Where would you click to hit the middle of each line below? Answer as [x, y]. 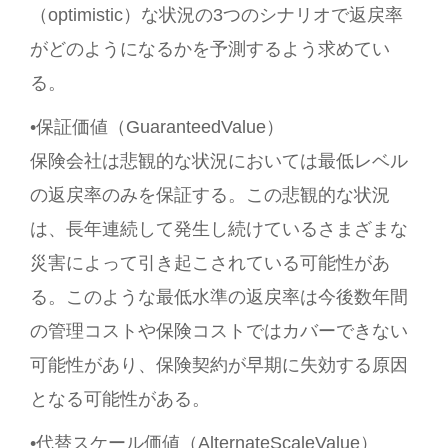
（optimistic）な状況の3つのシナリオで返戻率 [216, 15]
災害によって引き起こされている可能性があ [210, 263]
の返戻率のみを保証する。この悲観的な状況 [210, 195]
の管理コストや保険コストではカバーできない [219, 331]
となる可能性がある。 [120, 399]
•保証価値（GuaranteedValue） [157, 127]
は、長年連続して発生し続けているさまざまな [219, 229]
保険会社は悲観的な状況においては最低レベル [219, 161]
